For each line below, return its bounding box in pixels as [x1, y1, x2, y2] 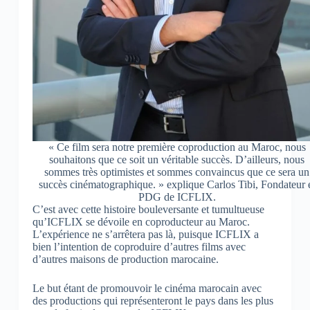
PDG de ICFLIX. [138, 191, 216, 203]
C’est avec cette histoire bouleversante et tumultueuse [32, 203, 264, 216]
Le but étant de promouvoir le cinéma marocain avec [32, 282, 262, 295]
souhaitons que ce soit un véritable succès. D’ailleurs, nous [49, 154, 305, 166]
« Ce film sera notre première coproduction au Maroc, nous [48, 141, 306, 154]
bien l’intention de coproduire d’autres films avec [32, 241, 246, 253]
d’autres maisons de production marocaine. [32, 253, 219, 266]
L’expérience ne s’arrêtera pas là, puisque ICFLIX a [32, 228, 259, 241]
